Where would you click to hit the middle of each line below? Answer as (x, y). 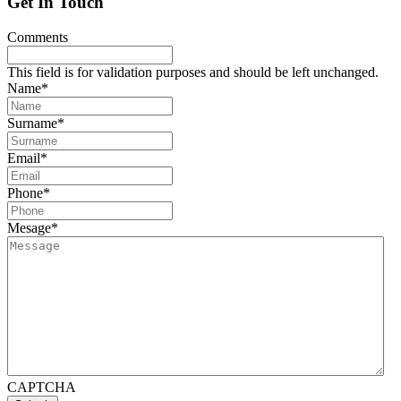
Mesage (29, 227)
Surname (32, 123)
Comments (38, 37)
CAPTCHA (42, 387)
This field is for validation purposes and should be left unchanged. (193, 72)
